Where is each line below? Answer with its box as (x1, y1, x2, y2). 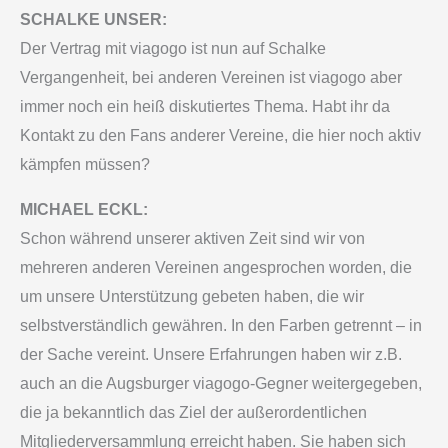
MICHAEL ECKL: (20, 201, 148, 219)
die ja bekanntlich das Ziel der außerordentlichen (20, 404, 367, 422)
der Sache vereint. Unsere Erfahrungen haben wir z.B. (20, 346, 402, 364)
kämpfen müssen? (20, 156, 150, 174)
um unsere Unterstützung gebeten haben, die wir (20, 288, 364, 306)
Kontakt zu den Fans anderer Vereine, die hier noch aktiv (20, 127, 421, 145)
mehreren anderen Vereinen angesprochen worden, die (20, 259, 412, 277)
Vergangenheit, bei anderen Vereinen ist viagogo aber (20, 69, 402, 87)
